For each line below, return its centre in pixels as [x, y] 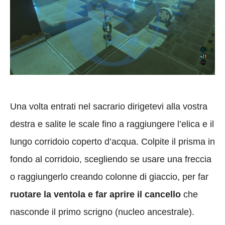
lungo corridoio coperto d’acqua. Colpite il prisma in [113, 141]
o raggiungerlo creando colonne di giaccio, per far [109, 177]
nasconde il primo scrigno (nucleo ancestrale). [102, 212]
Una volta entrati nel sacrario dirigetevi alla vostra [109, 106]
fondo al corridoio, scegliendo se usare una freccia [111, 159]
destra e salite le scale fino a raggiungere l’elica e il [112, 124]
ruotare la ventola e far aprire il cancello [95, 194]
